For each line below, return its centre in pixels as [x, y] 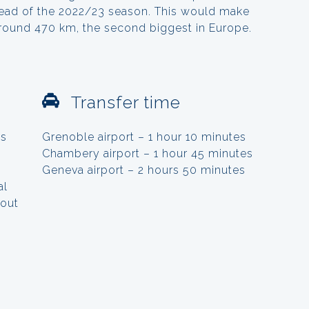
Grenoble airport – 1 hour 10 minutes [144, 137]
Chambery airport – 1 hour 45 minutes [148, 153]
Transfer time [126, 102]
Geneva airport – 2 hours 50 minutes [144, 170]
